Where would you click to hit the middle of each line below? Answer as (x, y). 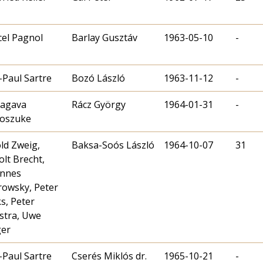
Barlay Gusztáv (104, 38)
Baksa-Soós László (113, 145)
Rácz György (99, 105)
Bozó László (98, 78)
